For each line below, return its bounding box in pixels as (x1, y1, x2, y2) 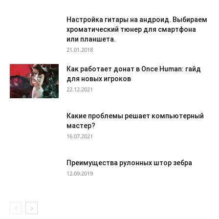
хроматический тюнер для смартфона (66, 25, 196, 33)
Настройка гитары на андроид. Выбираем (66, 15, 207, 23)
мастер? (66, 121, 95, 130)
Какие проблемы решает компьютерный (66, 111, 204, 120)
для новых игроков (66, 74, 131, 83)
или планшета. (66, 35, 116, 43)
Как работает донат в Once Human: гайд (66, 65, 201, 73)
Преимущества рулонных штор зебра (66, 158, 192, 167)
